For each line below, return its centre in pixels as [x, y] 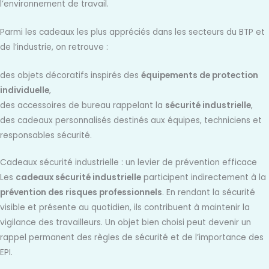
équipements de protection [200, 75]
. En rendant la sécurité [209, 193]
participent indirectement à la [204, 178]
